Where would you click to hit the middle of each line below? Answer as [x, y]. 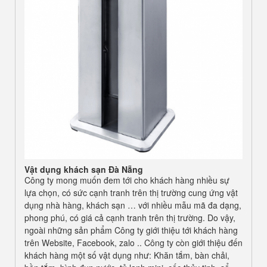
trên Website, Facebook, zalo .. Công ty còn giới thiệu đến [133, 242]
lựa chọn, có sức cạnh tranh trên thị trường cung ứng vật [131, 192]
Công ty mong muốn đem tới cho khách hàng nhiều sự [127, 180]
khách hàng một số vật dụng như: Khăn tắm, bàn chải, [127, 255]
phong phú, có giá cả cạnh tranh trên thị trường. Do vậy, [130, 217]
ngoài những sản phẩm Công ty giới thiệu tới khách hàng [131, 230]
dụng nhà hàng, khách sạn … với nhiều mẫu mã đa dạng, [133, 205]
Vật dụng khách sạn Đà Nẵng [84, 169]
